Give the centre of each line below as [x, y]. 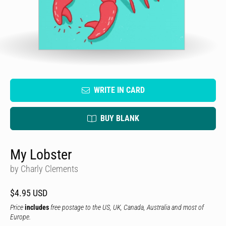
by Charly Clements [44, 169]
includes [37, 207]
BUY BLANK [120, 118]
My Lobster [41, 155]
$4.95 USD [29, 193]
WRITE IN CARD [119, 90]
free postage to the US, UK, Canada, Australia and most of [126, 207]
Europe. [20, 217]
